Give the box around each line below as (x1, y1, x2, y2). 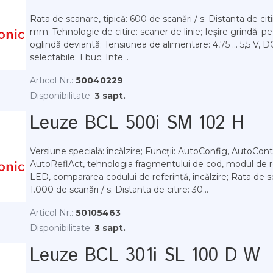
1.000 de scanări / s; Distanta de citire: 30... (30, 184, 208, 195)
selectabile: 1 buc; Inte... (30, 52, 129, 63)
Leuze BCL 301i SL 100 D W (30, 243, 261, 269)
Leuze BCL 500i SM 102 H (30, 110, 244, 136)
